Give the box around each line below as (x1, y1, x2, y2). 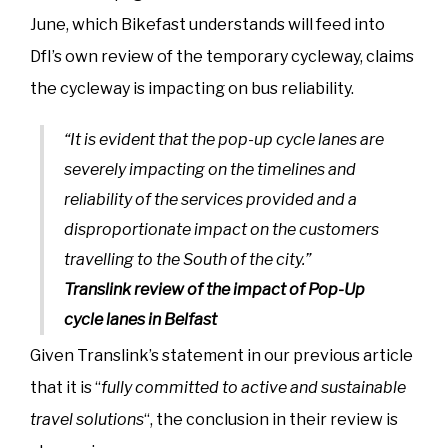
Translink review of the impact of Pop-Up (64, 279, 365, 299)
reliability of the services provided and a (64, 189, 357, 209)
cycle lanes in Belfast (64, 309, 217, 329)
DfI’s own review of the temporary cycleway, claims (30, 46, 414, 66)
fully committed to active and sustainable (101, 377, 406, 397)
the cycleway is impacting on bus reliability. (30, 78, 354, 98)
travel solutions (30, 409, 144, 429)
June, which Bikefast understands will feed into (30, 14, 385, 34)
